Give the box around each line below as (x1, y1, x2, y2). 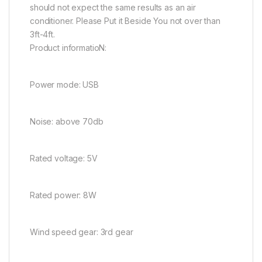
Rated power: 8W (30, 189, 96, 200)
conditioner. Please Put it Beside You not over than (30, 15, 220, 26)
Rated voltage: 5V (30, 153, 98, 163)
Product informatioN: (30, 42, 107, 53)
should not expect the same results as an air (30, 2, 196, 12)
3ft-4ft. (30, 29, 55, 39)
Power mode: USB (30, 79, 99, 89)
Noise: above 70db (30, 116, 104, 126)
